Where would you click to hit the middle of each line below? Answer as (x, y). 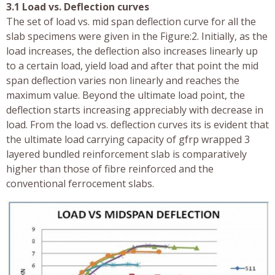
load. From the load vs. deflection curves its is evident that (137, 125)
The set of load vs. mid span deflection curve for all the (131, 22)
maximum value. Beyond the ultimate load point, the (126, 95)
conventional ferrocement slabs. (80, 184)
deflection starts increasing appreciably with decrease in (135, 110)
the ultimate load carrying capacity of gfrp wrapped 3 (128, 140)
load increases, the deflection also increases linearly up (132, 51)
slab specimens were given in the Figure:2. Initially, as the (137, 37)
